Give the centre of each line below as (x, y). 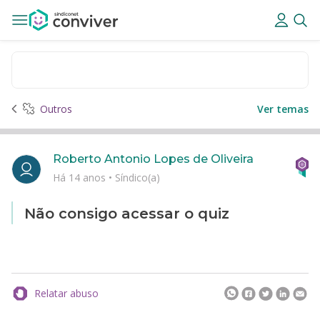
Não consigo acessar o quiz (127, 214)
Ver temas (283, 109)
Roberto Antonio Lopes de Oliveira (153, 159)
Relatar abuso (66, 293)
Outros (56, 109)
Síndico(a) (137, 177)
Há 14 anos (81, 177)
